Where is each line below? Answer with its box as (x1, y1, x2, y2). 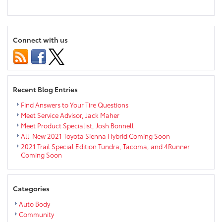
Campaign (126, 20, 161, 30)
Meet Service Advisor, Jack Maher (21, 111, 119, 120)
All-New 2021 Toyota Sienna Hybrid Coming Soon (21, 131, 170, 141)
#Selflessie (126, 10, 162, 20)
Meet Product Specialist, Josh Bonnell (21, 121, 134, 130)
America (126, 89, 153, 100)
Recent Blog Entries (13, 84, 78, 95)
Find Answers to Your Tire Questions (21, 100, 128, 110)
